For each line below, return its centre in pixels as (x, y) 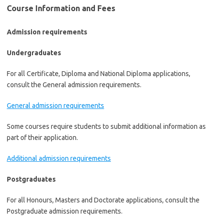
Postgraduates (31, 179)
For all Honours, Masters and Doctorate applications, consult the (103, 200)
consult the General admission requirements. (74, 85)
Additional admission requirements (59, 158)
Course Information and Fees (61, 8)
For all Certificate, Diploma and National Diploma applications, (99, 74)
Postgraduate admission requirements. (65, 211)
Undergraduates (34, 53)
